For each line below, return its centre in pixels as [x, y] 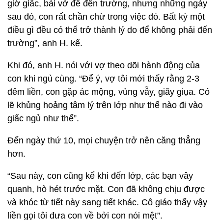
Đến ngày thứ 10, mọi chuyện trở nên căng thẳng [104, 140]
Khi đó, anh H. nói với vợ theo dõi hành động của [104, 65]
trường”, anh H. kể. [45, 43]
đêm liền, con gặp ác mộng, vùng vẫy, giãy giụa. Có [109, 92]
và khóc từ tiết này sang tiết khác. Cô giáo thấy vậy [107, 202]
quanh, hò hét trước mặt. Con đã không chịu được [106, 189]
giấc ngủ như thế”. [43, 118]
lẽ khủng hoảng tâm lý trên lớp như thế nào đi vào [105, 105]
